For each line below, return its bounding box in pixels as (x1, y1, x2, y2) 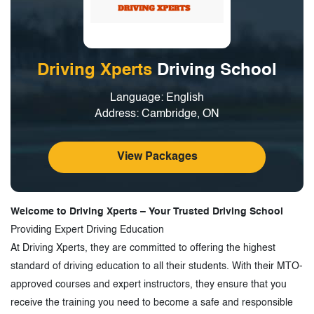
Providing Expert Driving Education (11, 224, 164, 235)
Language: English (110, 92, 204, 104)
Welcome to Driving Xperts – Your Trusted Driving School (11, 206, 283, 217)
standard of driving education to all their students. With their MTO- (11, 261, 303, 271)
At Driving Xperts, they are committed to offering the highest (11, 243, 275, 253)
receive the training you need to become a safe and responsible (11, 297, 293, 308)
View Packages (116, 151, 198, 163)
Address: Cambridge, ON (95, 108, 219, 120)
